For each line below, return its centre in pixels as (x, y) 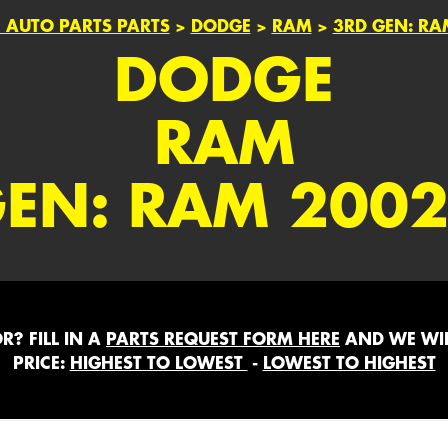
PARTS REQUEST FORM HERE (223, 338)
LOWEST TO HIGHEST (349, 362)
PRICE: (41, 362)
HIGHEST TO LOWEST (158, 362)
